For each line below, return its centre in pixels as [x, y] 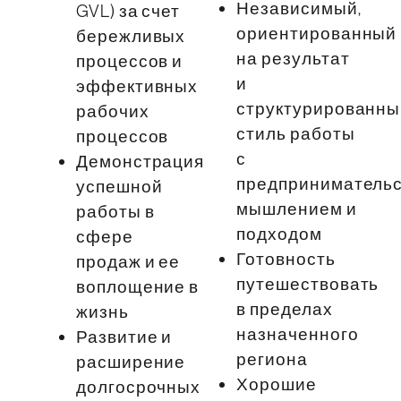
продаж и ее [128, 261]
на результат [293, 58]
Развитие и [124, 336]
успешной [119, 186]
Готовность [286, 258]
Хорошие [277, 384]
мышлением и [297, 208]
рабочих [112, 111]
